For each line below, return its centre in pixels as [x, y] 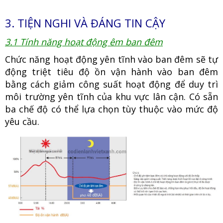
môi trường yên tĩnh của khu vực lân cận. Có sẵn [111, 97]
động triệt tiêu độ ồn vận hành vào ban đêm [111, 72]
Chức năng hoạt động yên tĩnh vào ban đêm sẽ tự [111, 59]
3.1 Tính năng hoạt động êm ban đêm [84, 42]
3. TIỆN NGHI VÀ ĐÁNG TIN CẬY [85, 23]
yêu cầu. [22, 122]
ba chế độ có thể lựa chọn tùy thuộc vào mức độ [111, 109]
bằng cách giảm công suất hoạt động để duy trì [111, 84]
